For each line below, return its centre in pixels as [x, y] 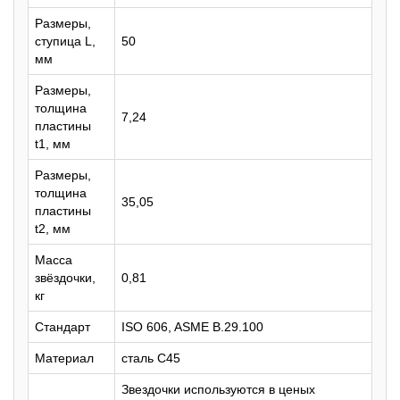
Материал [64, 358]
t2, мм [53, 229]
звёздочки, [65, 278]
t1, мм [53, 144]
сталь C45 [151, 358]
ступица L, [65, 41]
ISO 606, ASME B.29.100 [192, 327]
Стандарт [62, 327]
